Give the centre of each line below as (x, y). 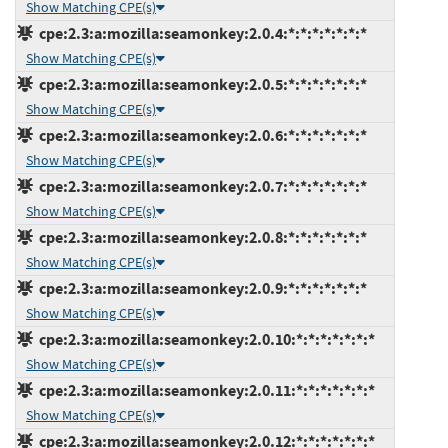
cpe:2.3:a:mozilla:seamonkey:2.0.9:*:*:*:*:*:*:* (200, 288)
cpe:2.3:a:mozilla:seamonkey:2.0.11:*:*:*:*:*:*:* (204, 390)
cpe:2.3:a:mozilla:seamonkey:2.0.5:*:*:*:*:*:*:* (200, 84)
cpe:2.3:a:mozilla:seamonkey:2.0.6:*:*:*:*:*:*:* (200, 135)
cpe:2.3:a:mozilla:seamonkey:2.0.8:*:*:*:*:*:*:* (200, 237)
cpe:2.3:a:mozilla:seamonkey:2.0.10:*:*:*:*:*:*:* (204, 339)
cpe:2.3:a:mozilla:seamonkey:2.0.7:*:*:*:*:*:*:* (200, 186)
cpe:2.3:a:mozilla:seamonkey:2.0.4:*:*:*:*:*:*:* (200, 33)
